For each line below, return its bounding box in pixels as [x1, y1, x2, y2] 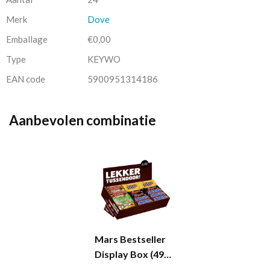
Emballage [6, 34, 48, 45]
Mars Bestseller [95, 233, 166, 245]
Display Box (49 [95, 248, 164, 260]
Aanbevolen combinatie [9, 112, 156, 128]
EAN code [6, 74, 45, 84]
